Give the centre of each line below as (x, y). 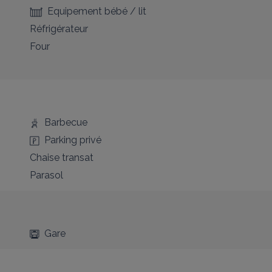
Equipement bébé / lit (97, 11)
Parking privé (73, 140)
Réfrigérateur (59, 29)
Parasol (46, 175)
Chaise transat (61, 158)
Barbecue (66, 122)
